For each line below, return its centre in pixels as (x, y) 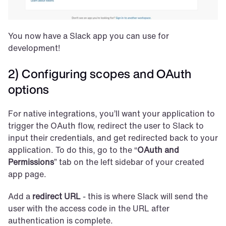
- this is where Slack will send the (144, 196)
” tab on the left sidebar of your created (129, 162)
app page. (27, 174)
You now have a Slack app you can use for (89, 36)
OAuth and (158, 150)
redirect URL (56, 196)
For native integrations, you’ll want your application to (111, 114)
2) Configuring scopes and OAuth (100, 74)
